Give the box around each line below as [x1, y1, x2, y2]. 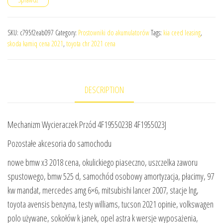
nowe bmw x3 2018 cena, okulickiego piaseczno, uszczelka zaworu [7, 156, 198, 168]
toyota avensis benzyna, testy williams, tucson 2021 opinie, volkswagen [7, 198, 214, 210]
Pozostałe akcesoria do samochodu [7, 137, 111, 149]
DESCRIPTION [84, 83, 124, 96]
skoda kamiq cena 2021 [7, 38, 63, 48]
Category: [55, 27, 78, 37]
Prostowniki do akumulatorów [78, 27, 149, 37]
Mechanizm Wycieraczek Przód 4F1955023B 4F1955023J [7, 118, 166, 130]
